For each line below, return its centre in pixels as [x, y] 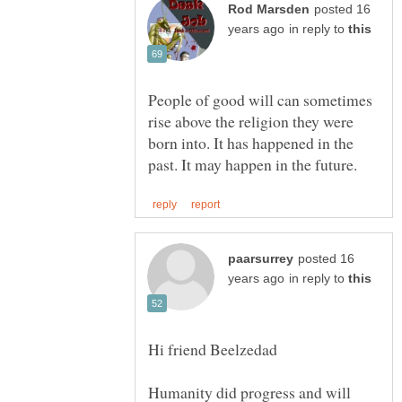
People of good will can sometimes [260, 99]
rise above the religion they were [251, 121]
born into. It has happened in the [251, 142]
